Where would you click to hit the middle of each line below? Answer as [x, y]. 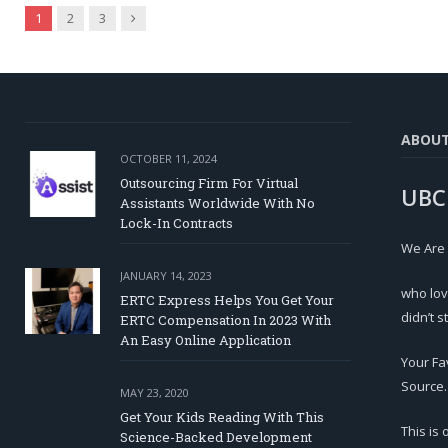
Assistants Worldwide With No [217, 203]
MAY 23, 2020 [154, 393]
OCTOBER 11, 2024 [168, 159]
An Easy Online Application [205, 340]
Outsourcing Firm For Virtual [209, 183]
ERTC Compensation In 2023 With [225, 320]
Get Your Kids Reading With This [222, 417]
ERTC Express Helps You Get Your [227, 300]
